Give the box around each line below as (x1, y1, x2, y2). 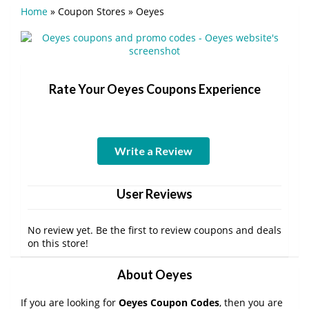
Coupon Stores (58, 4, 126, 18)
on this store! (28, 236, 88, 250)
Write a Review (114, 143, 192, 157)
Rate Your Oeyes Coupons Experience (48, 81, 261, 97)
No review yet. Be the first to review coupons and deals (28, 223, 281, 237)
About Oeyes (117, 266, 192, 282)
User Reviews (117, 186, 192, 201)
